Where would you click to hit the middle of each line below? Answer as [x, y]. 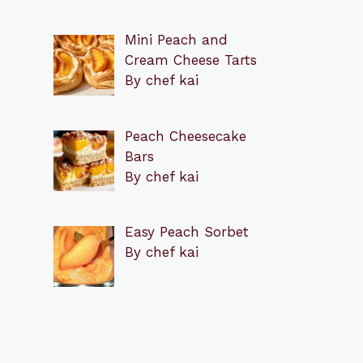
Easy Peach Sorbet [186, 232]
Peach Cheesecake [185, 136]
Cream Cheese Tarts [190, 60]
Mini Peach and [176, 40]
